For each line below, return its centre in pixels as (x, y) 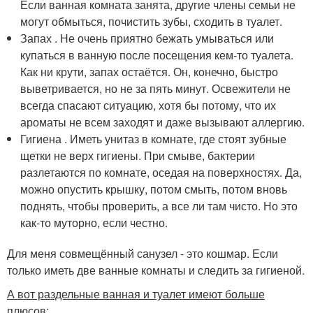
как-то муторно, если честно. (94, 222)
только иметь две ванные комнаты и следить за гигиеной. (156, 270)
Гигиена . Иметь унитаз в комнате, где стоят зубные (154, 138)
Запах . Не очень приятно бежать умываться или (147, 38)
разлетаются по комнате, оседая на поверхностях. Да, (161, 172)
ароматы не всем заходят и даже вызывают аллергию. (163, 122)
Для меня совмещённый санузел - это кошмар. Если (143, 253)
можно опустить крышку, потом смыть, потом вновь (154, 189)
